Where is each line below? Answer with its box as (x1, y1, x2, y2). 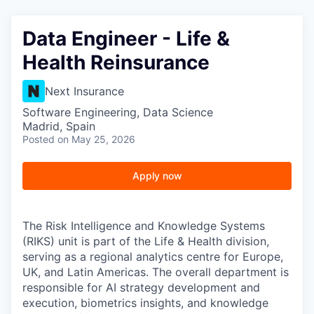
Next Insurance (45, 83, 124, 98)
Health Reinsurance (22, 50, 210, 74)
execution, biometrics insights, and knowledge (22, 295, 268, 310)
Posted (22, 132, 55, 145)
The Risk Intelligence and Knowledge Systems (22, 218, 265, 233)
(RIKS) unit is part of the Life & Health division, (22, 233, 269, 248)
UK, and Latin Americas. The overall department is (22, 264, 289, 279)
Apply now (132, 169, 182, 182)
